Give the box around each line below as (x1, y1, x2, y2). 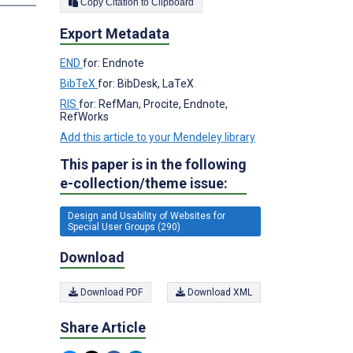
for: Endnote (83, 56, 144, 69)
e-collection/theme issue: (60, 174, 228, 191)
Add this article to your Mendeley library (60, 130, 255, 143)
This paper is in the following (60, 155, 247, 173)
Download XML (185, 287, 252, 298)
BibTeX (60, 76, 98, 90)
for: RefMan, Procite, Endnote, (79, 97, 228, 110)
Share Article (60, 319, 146, 336)
